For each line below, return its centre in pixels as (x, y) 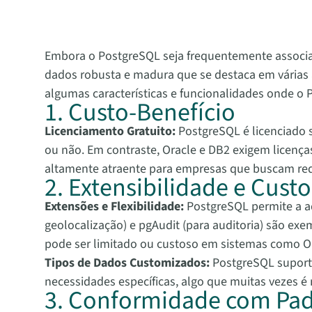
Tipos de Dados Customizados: (127, 263)
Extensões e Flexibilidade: (114, 207)
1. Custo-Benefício (140, 113)
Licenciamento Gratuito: (110, 132)
